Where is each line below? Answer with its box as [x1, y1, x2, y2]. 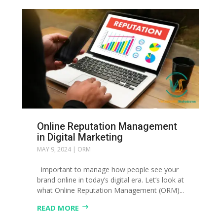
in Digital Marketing [37, 131, 123, 143]
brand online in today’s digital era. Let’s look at [37, 175, 184, 184]
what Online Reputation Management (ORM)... [37, 185, 184, 195]
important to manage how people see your [37, 164, 179, 174]
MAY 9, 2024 [37, 145, 71, 153]
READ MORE [37, 202, 79, 213]
